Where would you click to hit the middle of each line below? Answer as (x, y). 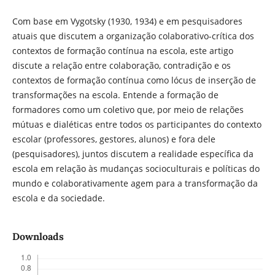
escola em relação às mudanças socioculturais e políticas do (136, 168)
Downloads (38, 237)
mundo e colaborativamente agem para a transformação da (135, 183)
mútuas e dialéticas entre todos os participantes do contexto (137, 124)
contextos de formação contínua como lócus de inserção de (134, 80)
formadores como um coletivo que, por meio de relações (128, 110)
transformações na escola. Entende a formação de (115, 95)
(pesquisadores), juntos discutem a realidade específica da (133, 154)
